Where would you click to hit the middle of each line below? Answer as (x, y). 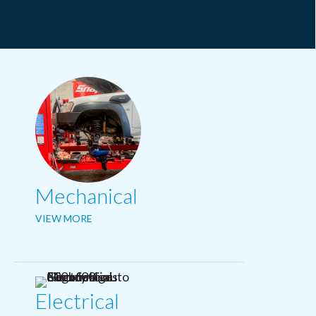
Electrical (77, 300)
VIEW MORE (64, 218)
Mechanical (86, 195)
